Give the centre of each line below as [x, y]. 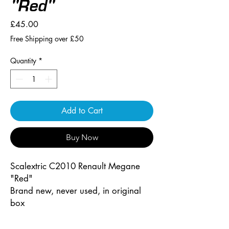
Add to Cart [82, 110]
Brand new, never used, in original [76, 190]
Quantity [23, 60]
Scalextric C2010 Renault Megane [75, 166]
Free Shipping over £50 [47, 38]
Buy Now [82, 137]
